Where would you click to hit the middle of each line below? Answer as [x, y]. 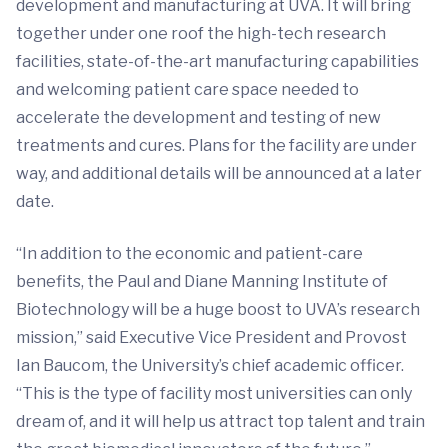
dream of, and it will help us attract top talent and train [220, 421]
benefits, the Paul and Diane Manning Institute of [202, 281]
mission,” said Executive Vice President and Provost [211, 337]
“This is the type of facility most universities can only [214, 393]
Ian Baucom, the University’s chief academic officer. [210, 365]
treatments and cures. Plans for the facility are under [216, 145]
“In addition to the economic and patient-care [189, 253]
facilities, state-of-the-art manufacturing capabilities [217, 61]
